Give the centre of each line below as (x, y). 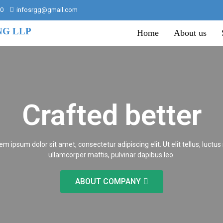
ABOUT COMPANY (108, 181)
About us (190, 33)
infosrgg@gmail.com (47, 10)
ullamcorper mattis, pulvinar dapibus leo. (111, 155)
